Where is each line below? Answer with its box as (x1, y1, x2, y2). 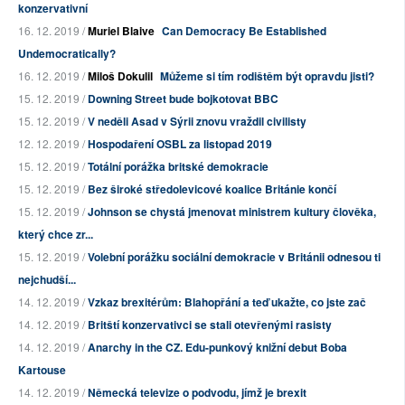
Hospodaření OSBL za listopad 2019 (88, 136, 272, 153)
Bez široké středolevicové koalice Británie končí (88, 181, 336, 198)
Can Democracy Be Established (162, 23, 326, 40)
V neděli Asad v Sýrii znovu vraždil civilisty (88, 113, 306, 130)
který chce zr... (18, 226, 93, 243)
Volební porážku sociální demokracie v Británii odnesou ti (88, 249, 381, 266)
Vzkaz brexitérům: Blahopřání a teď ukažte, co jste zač (88, 294, 366, 311)
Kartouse (18, 362, 66, 379)
